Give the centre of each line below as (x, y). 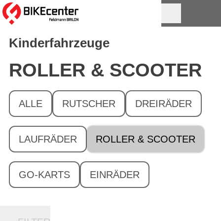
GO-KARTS (44, 175)
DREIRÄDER (164, 104)
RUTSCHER (89, 104)
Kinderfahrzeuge (59, 43)
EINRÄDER (115, 175)
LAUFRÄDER (48, 139)
